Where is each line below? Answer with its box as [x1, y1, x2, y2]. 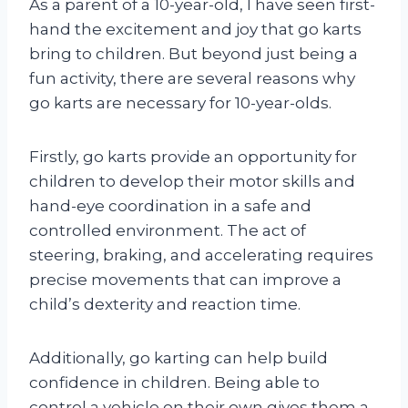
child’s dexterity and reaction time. [29, 294, 301, 313]
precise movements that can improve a [29, 270, 342, 289]
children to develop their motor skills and [29, 171, 355, 190]
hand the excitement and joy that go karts [29, 19, 362, 38]
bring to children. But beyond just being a [29, 44, 358, 63]
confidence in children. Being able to [29, 372, 320, 392]
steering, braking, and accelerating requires [29, 245, 373, 264]
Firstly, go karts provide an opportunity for [29, 147, 357, 166]
